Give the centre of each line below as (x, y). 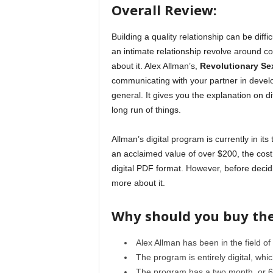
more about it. (138, 183)
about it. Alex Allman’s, (155, 66)
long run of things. (146, 110)
